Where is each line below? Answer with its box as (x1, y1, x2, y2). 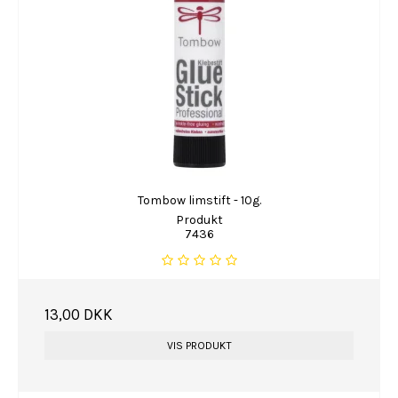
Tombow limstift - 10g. (137, 193, 261, 209)
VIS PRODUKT (166, 338, 232, 352)
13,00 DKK (44, 305, 113, 323)
